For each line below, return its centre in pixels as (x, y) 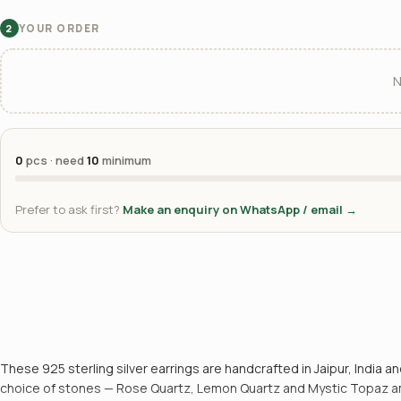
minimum (125, 160)
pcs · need (55, 160)
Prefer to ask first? (69, 209)
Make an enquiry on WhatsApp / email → (240, 209)
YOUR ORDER (60, 28)
